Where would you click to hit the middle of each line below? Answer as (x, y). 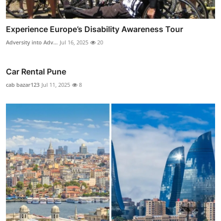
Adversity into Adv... (32, 42)
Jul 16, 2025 (74, 42)
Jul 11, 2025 (56, 85)
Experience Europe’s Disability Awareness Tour (94, 29)
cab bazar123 (23, 85)
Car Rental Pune (36, 72)
